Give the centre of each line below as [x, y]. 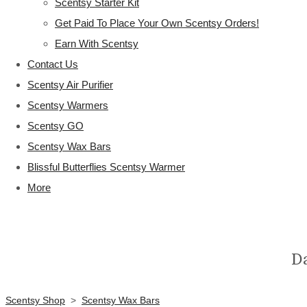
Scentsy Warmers [68, 105]
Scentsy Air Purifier [70, 85]
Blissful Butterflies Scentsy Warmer [106, 167]
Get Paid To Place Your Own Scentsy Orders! [157, 23]
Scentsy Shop [35, 300]
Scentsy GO [56, 126]
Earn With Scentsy [97, 44]
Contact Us [53, 64]
